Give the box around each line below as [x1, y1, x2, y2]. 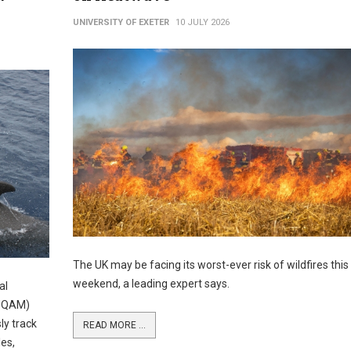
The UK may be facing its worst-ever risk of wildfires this [72, 259, 349, 271]
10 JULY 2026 [175, 17, 230, 27]
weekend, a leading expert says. [72, 277, 230, 290]
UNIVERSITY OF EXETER [72, 17, 169, 27]
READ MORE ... [82, 320, 146, 331]
